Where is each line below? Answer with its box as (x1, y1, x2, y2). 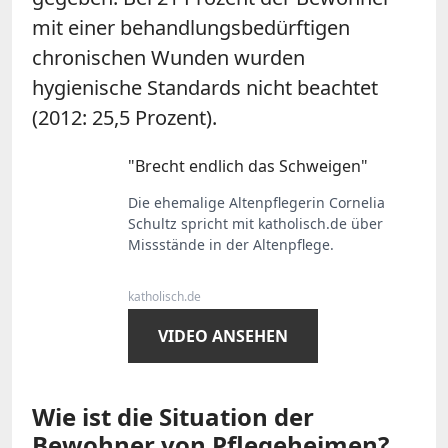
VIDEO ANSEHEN (158, 324, 288, 347)
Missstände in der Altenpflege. (128, 234, 334, 254)
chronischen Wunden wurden (32, 43, 305, 71)
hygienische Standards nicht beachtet (32, 73, 378, 101)
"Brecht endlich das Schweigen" (128, 154, 368, 177)
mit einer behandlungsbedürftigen (32, 13, 350, 41)
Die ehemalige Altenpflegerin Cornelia (128, 192, 385, 212)
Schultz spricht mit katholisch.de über (128, 213, 383, 233)
